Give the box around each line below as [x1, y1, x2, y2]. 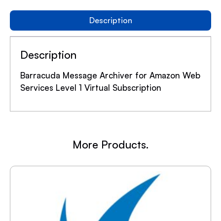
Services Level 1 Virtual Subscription [20, 82, 161, 93]
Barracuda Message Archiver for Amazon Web [20, 70, 200, 81]
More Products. [73, 138, 148, 151]
